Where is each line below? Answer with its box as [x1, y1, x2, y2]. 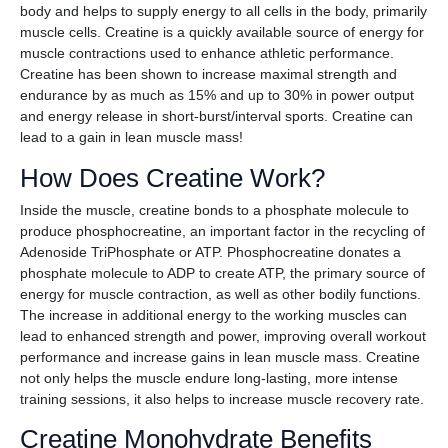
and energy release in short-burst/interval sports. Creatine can [20, 108, 413, 125]
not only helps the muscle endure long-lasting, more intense [20, 369, 398, 386]
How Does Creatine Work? [20, 163, 325, 192]
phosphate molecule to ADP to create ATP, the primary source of [20, 264, 425, 281]
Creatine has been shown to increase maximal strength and [20, 66, 397, 83]
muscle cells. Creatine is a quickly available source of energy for [20, 24, 424, 41]
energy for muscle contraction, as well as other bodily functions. [20, 285, 421, 302]
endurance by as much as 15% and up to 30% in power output [20, 87, 414, 104]
